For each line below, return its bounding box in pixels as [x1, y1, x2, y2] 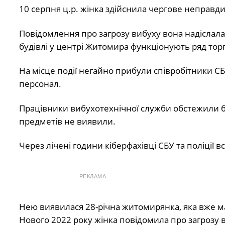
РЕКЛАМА [79, 173, 106, 180]
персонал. [19, 78, 61, 90]
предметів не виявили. [19, 115, 116, 127]
